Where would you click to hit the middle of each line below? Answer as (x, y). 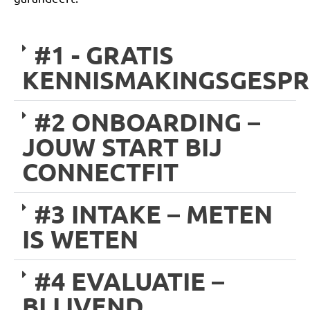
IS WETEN (80, 238)
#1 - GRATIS (104, 54)
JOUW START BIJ (122, 146)
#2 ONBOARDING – (147, 121)
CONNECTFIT (100, 171)
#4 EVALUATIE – (129, 281)
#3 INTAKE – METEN (153, 213)
